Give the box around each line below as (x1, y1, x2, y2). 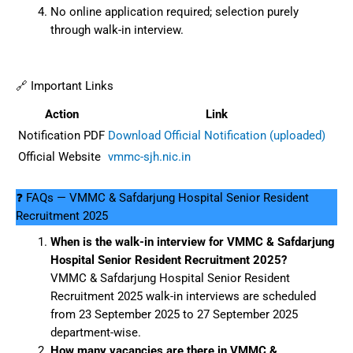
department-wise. (50, 325, 141, 340)
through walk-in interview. (50, 23, 184, 38)
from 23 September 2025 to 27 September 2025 (50, 307, 298, 322)
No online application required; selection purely (50, 5, 299, 20)
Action (44, 107, 79, 122)
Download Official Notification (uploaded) (108, 128, 325, 143)
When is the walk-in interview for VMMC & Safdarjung (50, 235, 335, 250)
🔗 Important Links (16, 79, 113, 94)
